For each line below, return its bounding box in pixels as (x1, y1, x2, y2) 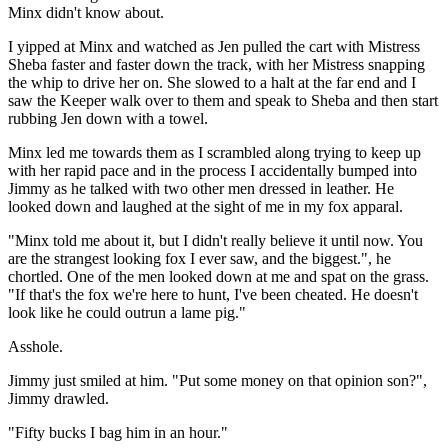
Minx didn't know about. (8, 3, 164, 21)
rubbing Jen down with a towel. (8, 109, 208, 127)
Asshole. (8, 337, 63, 355)
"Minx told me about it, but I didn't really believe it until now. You (8, 231, 423, 249)
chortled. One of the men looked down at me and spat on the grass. (8, 267, 429, 285)
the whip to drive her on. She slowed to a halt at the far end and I (8, 73, 416, 91)
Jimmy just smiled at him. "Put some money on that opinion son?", (8, 371, 427, 389)
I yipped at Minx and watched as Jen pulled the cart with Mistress (8, 37, 420, 55)
